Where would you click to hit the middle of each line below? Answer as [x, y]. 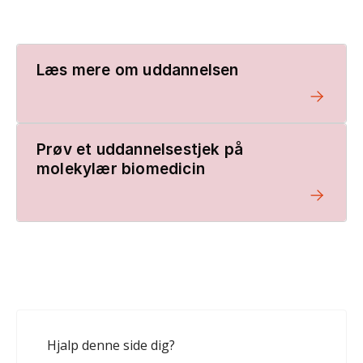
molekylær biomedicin [121, 169]
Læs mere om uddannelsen [138, 70]
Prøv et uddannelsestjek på [140, 150]
